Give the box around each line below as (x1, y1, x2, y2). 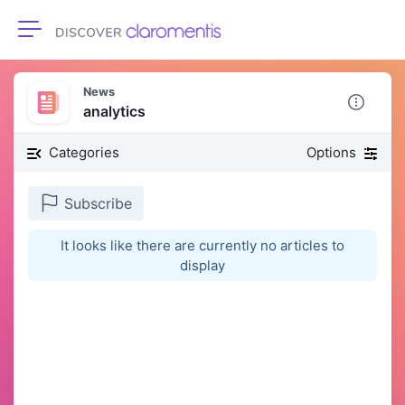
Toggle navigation (28, 31, 151, 49)
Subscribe (60, 194, 133, 213)
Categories (49, 144, 119, 162)
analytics (82, 102, 146, 121)
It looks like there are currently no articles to (61, 236, 344, 254)
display (180, 256, 225, 274)
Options (306, 144, 360, 162)
